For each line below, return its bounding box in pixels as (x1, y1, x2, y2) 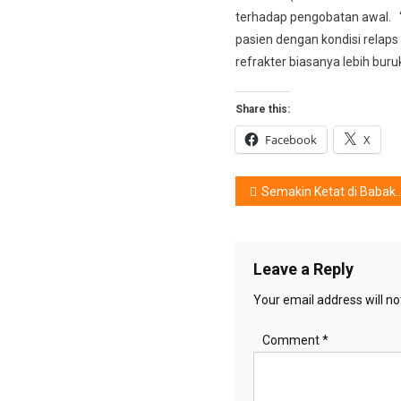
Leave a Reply (252, 259, 354, 278)
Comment (261, 332, 322, 347)
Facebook (264, 131, 317, 148)
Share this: (235, 102, 290, 115)
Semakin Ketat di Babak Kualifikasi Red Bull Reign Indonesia (260, 183, 396, 199)
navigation (234, 211, 363, 243)
